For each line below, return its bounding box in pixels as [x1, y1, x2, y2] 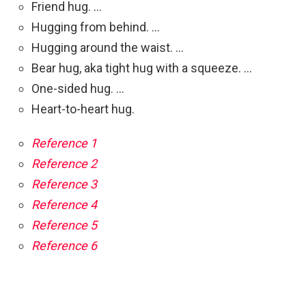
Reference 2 [31, 156, 97, 171]
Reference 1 [31, 136, 97, 151]
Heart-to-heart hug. [31, 102, 135, 117]
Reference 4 [31, 197, 97, 212]
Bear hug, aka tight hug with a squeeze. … [31, 61, 252, 76]
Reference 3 [31, 177, 97, 192]
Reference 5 [31, 218, 97, 233]
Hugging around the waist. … [31, 40, 184, 55]
